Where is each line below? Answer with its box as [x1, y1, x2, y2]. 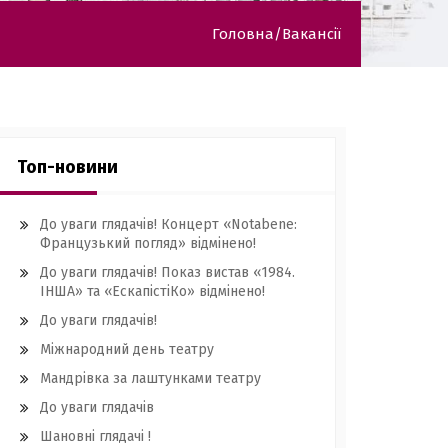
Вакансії [282, 25, 341, 43]
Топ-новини [17, 156, 118, 178]
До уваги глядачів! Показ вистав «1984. [40, 264, 295, 281]
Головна [212, 25, 274, 43]
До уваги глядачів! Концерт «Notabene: [40, 216, 297, 233]
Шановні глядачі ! [40, 428, 151, 445]
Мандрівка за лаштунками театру [40, 370, 261, 387]
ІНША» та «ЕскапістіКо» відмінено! [40, 283, 265, 300]
